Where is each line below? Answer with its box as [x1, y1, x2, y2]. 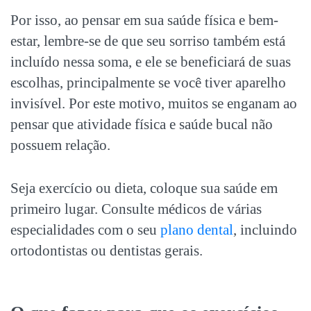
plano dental [160, 221, 233, 238]
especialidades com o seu [10, 221, 160, 238]
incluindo [240, 221, 297, 238]
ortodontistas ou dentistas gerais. [10, 242, 203, 259]
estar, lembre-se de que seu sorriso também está [10, 32, 285, 49]
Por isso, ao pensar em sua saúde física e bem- [10, 11, 278, 28]
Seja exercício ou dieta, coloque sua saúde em [10, 179, 278, 196]
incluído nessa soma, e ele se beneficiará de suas [10, 53, 291, 70]
